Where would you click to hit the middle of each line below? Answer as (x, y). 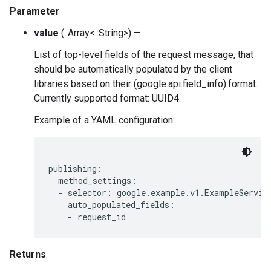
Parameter (35, 11)
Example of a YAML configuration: (104, 120)
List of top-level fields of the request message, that (144, 55)
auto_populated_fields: (112, 205)
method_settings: (93, 181)
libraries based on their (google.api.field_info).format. (146, 84)
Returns (28, 254)
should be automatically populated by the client (133, 69)
